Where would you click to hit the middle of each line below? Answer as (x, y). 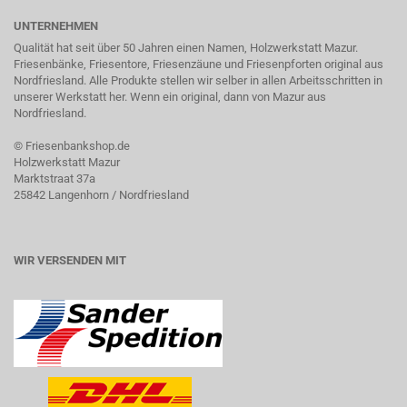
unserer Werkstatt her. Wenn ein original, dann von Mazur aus (170, 96)
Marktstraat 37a (55, 178)
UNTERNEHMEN (56, 25)
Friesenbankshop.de (76, 145)
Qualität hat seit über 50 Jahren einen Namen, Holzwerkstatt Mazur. (186, 47)
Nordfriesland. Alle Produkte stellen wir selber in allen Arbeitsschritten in (198, 80)
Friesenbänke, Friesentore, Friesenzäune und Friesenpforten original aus (199, 64)
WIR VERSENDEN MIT (70, 260)
